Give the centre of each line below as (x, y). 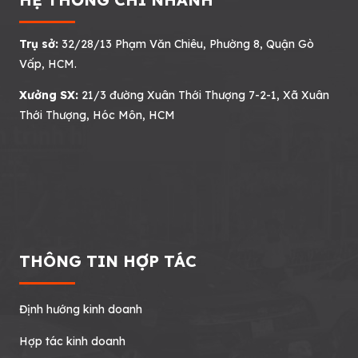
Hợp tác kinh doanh (72, 341)
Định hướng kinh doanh (81, 309)
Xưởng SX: (49, 95)
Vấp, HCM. (48, 64)
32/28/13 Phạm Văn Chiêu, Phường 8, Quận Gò (186, 44)
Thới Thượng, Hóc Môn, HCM (97, 115)
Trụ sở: (39, 44)
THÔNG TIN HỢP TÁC (108, 261)
